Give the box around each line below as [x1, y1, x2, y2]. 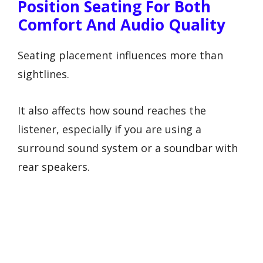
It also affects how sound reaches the [18, 103, 206, 118]
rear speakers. [18, 160, 90, 174]
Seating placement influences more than [18, 48, 223, 62]
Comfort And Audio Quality [18, 14, 225, 35]
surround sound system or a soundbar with [18, 141, 238, 156]
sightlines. [18, 66, 69, 81]
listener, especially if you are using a [18, 122, 201, 137]
